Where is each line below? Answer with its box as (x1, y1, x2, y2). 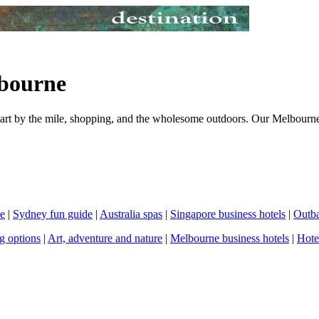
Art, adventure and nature (48, 231, 162, 244)
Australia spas (100, 207, 162, 220)
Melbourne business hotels (170, 231, 289, 244)
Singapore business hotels (170, 207, 286, 220)
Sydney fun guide (13, 207, 93, 220)
